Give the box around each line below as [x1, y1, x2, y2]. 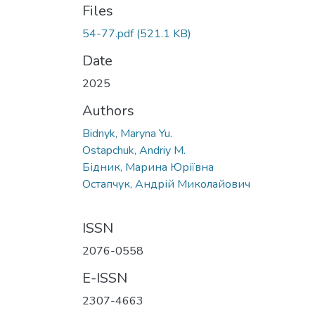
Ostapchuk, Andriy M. [82, 143, 186, 159]
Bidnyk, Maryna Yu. [82, 126, 172, 142]
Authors [82, 101, 134, 121]
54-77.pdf [82, 26, 134, 42]
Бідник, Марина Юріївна [82, 160, 214, 176]
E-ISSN [82, 269, 127, 288]
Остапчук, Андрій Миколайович [82, 176, 250, 193]
